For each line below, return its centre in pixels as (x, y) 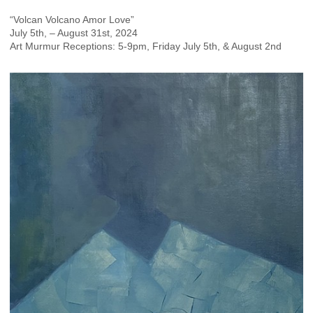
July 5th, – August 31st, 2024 (74, 33)
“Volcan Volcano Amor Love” (72, 20)
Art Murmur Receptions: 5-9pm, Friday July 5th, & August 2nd (146, 46)
